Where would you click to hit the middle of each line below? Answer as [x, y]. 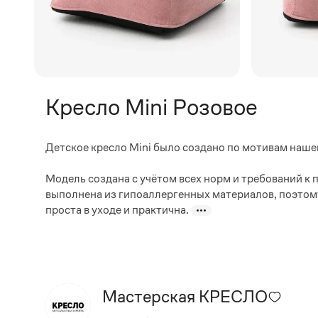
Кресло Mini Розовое [152, 107]
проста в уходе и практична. [118, 210]
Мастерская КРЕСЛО [185, 296]
